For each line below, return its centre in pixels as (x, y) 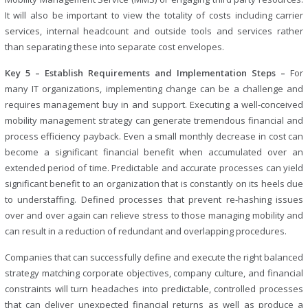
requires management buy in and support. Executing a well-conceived (154, 104)
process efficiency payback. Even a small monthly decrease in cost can (154, 136)
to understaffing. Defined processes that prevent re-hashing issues (154, 199)
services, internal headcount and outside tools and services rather (154, 31)
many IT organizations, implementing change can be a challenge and (154, 88)
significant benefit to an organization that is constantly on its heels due (154, 183)
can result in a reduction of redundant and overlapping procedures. (145, 231)
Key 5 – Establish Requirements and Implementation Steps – (147, 73)
